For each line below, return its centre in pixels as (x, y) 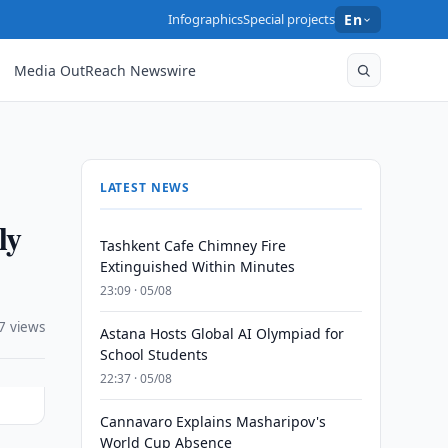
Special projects (289, 19)
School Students (153, 354)
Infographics (206, 19)
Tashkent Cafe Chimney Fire (192, 245)
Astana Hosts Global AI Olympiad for (221, 333)
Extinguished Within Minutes (197, 266)
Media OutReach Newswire (105, 70)
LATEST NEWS (145, 187)
